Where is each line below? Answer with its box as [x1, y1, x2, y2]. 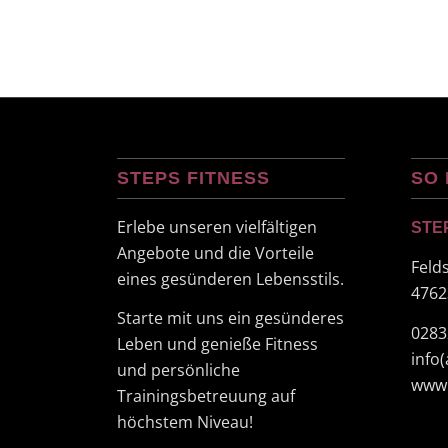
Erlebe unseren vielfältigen [117, 215, 318, 238]
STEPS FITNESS [117, 167, 271, 188]
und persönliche [117, 359, 241, 382]
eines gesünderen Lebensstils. [117, 267, 345, 290]
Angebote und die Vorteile [117, 241, 315, 264]
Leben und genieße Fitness [117, 333, 319, 356]
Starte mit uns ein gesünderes [117, 307, 345, 330]
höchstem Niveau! [117, 411, 254, 434]
